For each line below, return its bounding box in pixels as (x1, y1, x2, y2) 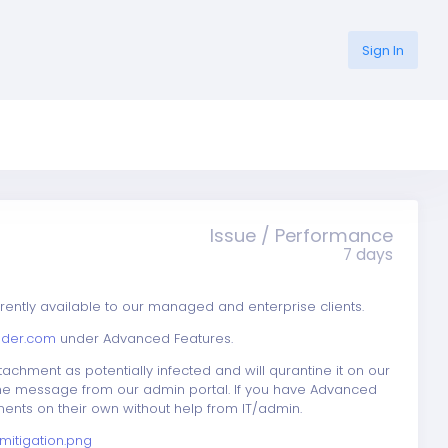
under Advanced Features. (56, 329, 237, 348)
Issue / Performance (210, 223, 393, 248)
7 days (343, 244, 393, 265)
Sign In (362, 40, 404, 60)
